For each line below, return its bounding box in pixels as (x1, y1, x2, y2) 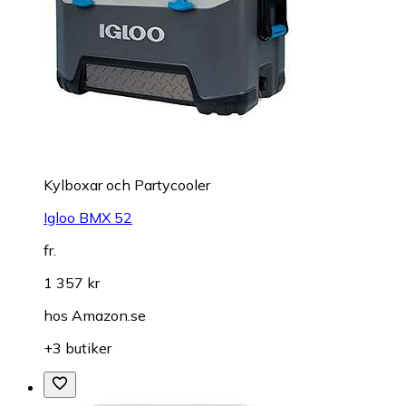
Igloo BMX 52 (43, 208, 132, 227)
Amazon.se (72, 306, 146, 325)
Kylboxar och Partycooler (43, 176, 210, 195)
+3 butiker (43, 339, 111, 358)
